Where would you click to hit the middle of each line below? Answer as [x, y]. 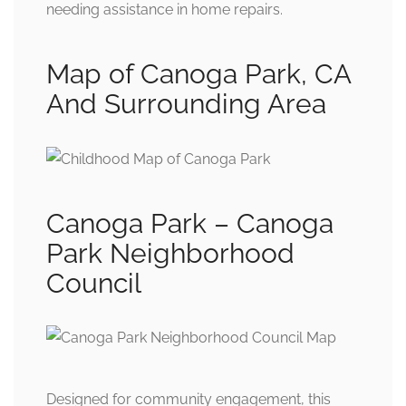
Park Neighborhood [170, 253]
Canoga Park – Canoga [190, 223]
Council [94, 283]
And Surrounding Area [186, 103]
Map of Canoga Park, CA [198, 73]
